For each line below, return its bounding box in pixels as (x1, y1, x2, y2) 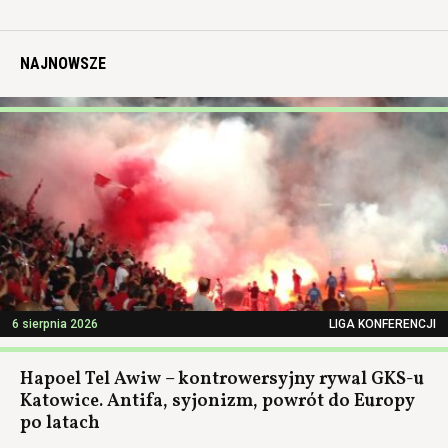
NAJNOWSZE (20, 54, 106, 74)
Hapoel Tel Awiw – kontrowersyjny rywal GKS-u (20, 367, 424, 393)
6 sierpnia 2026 (12, 317, 98, 332)
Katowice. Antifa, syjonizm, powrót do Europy (20, 389, 415, 415)
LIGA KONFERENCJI (329, 317, 436, 332)
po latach (20, 411, 100, 437)
